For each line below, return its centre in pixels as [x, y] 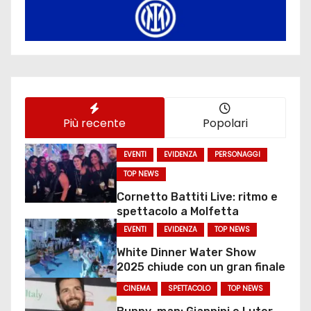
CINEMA [137, 289]
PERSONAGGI [237, 155]
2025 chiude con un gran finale [201, 267]
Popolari [225, 123]
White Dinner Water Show [186, 253]
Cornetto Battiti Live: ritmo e [197, 197]
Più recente [95, 123]
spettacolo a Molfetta [177, 212]
